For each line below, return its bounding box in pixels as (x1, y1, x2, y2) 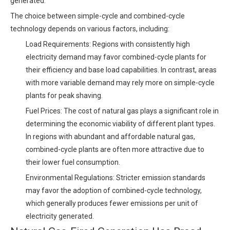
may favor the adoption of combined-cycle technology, (26, 186, 202, 195)
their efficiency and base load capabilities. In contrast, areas (26, 66, 217, 74)
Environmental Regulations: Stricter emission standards (26, 174, 205, 182)
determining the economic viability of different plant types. (26, 120, 215, 128)
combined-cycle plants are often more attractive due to (26, 145, 204, 154)
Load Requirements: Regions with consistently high (26, 40, 190, 48)
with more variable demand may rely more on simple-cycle (26, 79, 215, 87)
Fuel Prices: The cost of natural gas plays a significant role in (26, 107, 219, 115)
